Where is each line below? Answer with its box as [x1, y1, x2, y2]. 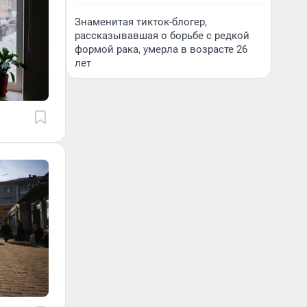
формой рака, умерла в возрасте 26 [75, 43, 247, 56]
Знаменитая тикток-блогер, [75, 16, 207, 28]
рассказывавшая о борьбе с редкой [75, 29, 249, 42]
